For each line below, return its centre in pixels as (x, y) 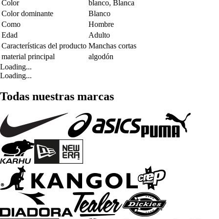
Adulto (99, 35)
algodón (101, 57)
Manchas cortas (112, 46)
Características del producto (44, 46)
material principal (28, 57)
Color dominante (27, 14)
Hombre (101, 24)
